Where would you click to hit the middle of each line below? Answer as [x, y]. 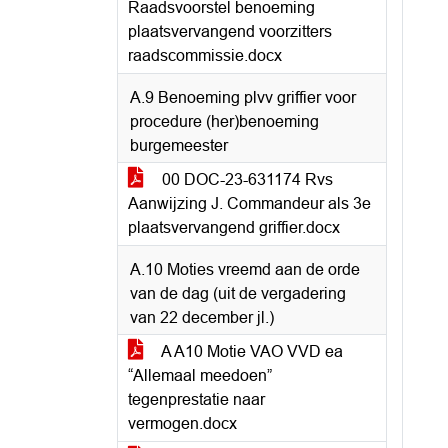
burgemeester [179, 145]
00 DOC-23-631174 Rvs [245, 179]
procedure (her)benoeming [224, 121]
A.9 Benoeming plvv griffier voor [243, 97]
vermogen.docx [182, 423]
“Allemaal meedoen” [200, 375]
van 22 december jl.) [202, 317]
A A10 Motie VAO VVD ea [250, 351]
